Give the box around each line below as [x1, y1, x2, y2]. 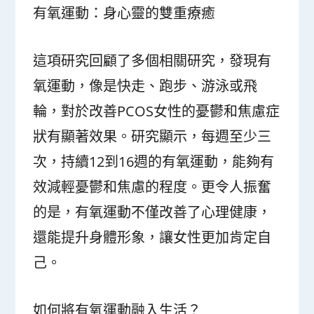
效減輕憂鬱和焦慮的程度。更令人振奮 [33, 177, 272, 196]
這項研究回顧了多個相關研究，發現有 [33, 50, 272, 70]
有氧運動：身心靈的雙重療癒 [33, 3, 216, 22]
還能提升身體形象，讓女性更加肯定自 [33, 227, 272, 247]
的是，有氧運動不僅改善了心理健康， [33, 202, 272, 221]
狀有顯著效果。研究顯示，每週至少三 [33, 126, 272, 146]
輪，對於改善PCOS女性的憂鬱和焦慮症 [33, 101, 280, 121]
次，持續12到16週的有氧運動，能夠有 [33, 151, 275, 171]
